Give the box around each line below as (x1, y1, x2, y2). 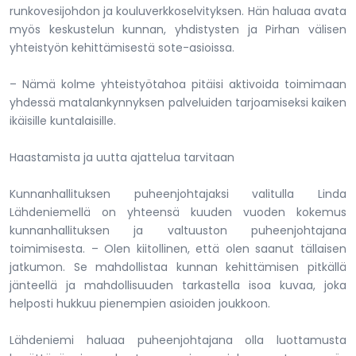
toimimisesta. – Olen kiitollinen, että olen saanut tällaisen (10, 240, 346, 257)
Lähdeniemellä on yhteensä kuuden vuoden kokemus (10, 203, 346, 220)
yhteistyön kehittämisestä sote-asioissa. (10, 39, 234, 56)
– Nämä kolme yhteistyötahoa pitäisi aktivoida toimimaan (10, 75, 346, 92)
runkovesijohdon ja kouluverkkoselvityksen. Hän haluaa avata (10, 2, 346, 19)
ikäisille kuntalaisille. (10, 112, 116, 129)
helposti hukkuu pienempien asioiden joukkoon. (10, 295, 270, 311)
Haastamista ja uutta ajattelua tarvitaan (10, 149, 234, 165)
